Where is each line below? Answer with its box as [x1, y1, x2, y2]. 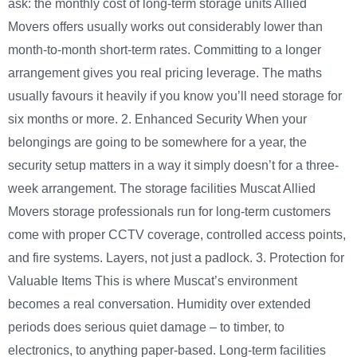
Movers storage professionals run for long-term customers [8, 205, 331, 219]
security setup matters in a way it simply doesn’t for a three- [8, 159, 339, 173]
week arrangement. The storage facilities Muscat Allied [8, 182, 316, 196]
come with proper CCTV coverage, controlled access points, [8, 228, 346, 242]
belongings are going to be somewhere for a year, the [8, 135, 307, 150]
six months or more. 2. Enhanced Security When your [8, 112, 307, 127]
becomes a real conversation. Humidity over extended [8, 297, 311, 312]
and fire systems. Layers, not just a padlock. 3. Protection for [8, 251, 344, 265]
